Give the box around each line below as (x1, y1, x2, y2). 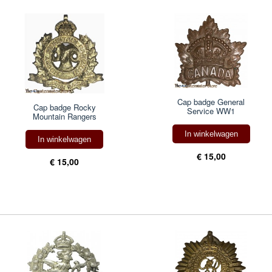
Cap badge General (177, 95, 245, 107)
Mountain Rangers (32, 110, 97, 122)
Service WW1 (187, 104, 236, 117)
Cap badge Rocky (33, 101, 96, 113)
